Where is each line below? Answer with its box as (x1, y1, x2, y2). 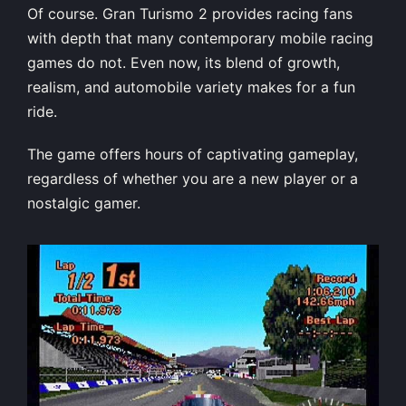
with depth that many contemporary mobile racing (27, 28, 373, 47)
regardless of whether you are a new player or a (27, 169, 358, 188)
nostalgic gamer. (27, 193, 140, 212)
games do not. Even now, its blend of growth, (27, 53, 340, 72)
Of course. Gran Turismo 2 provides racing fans (27, 4, 353, 23)
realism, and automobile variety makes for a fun (27, 77, 355, 96)
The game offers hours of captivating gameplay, (27, 144, 358, 163)
